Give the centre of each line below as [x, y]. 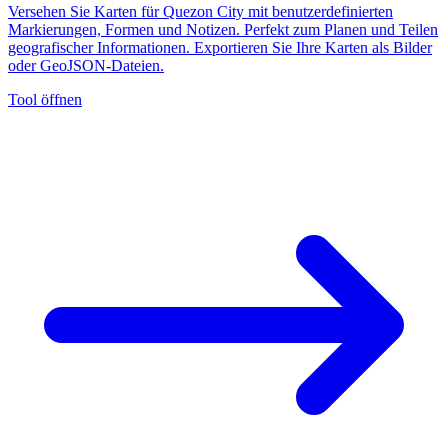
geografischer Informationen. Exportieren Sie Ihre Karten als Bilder [220, 47]
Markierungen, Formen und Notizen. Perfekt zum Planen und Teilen [223, 29]
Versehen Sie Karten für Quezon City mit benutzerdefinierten [200, 11]
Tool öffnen [45, 99]
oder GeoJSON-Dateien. [86, 65]
